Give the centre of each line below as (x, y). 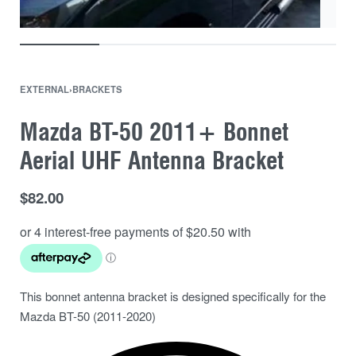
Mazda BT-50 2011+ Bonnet (154, 132)
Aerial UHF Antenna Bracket (152, 161)
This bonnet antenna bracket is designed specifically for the (173, 296)
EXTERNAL (44, 89)
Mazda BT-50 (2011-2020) (88, 316)
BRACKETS (97, 89)
